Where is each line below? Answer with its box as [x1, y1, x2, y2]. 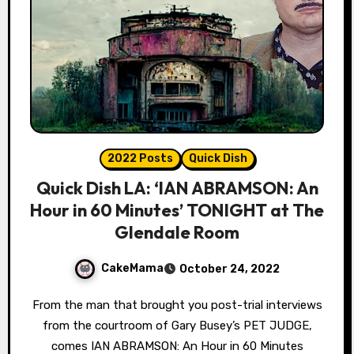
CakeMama [101, 262, 164, 276]
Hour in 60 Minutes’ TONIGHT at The [30, 199, 324, 222]
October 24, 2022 [179, 262, 280, 277]
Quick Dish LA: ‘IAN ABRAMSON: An [36, 177, 318, 200]
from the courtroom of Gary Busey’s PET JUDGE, [42, 318, 312, 333]
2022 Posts [107, 152, 173, 166]
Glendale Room [115, 221, 239, 244]
